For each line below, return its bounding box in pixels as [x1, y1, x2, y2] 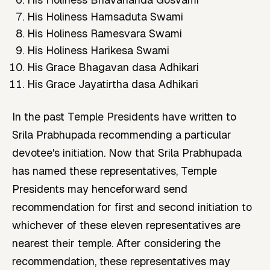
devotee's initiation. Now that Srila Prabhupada [12, 146, 242, 160]
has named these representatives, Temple [12, 164, 217, 178]
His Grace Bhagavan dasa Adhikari [27, 60, 199, 74]
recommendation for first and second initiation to [12, 200, 252, 215]
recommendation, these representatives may [12, 254, 230, 269]
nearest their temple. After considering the [12, 236, 221, 251]
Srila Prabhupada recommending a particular [12, 128, 231, 142]
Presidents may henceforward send [12, 182, 187, 196]
